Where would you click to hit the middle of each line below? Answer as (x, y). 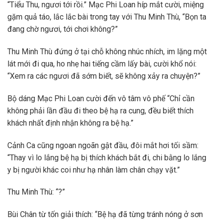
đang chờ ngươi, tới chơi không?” (63, 29)
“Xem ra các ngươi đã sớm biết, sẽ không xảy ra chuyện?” (104, 76)
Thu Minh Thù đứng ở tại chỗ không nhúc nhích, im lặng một (107, 52)
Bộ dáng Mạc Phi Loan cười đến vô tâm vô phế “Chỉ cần (101, 98)
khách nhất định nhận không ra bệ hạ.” (70, 123)
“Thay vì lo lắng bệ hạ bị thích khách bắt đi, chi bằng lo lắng (107, 157)
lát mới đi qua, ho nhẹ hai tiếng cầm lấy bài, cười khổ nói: (102, 64)
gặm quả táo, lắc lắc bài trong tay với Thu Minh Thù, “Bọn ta (107, 17)
